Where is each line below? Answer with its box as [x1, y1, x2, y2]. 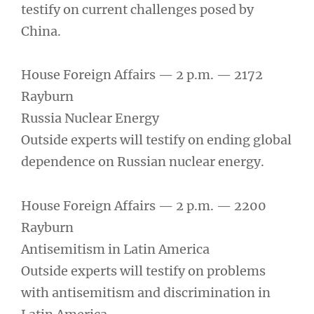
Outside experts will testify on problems [21, 262, 266, 279]
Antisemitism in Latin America [21, 240, 210, 257]
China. [21, 22, 61, 39]
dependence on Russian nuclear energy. [21, 153, 264, 170]
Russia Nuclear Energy [21, 110, 159, 127]
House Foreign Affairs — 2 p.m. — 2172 [21, 67, 263, 83]
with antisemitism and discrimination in [21, 284, 271, 301]
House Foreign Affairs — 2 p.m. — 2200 [21, 197, 266, 214]
